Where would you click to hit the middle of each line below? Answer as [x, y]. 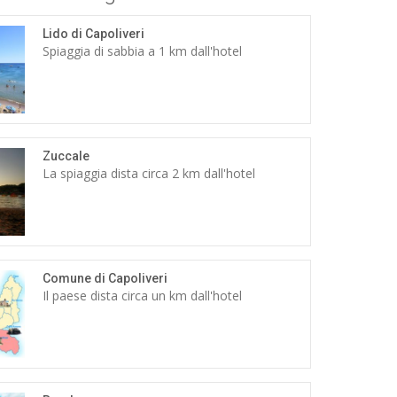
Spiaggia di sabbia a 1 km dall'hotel [143, 51]
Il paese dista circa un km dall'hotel [143, 296]
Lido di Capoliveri [94, 34]
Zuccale [66, 156]
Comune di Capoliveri [105, 279]
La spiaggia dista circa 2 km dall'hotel [149, 174]
